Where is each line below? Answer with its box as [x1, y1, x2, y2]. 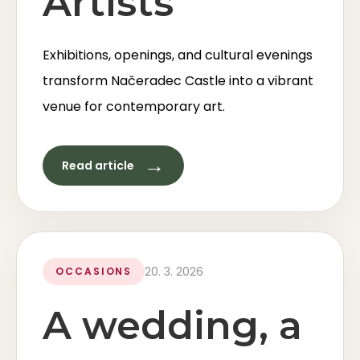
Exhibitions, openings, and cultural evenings [43, 46, 313, 64]
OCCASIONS [55, 264, 133, 278]
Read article [62, 157, 134, 174]
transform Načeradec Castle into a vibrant [43, 72, 313, 90]
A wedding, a [43, 302, 302, 349]
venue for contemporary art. [43, 97, 225, 116]
